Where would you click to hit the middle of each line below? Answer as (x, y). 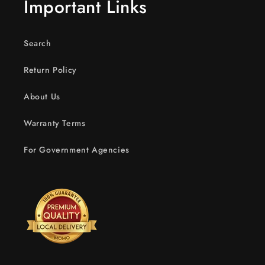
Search (38, 43)
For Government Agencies (77, 150)
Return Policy (50, 70)
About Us (42, 96)
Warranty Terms (55, 123)
